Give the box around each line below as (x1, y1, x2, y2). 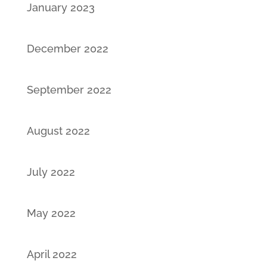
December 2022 (26, 42, 108, 55)
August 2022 (26, 124, 90, 137)
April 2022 (26, 247, 77, 260)
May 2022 (26, 206, 76, 219)
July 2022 (26, 165, 75, 178)
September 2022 (26, 83, 111, 96)
